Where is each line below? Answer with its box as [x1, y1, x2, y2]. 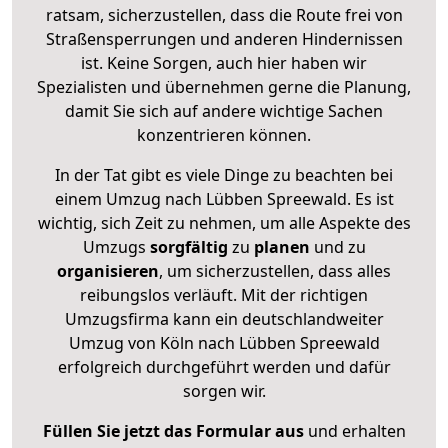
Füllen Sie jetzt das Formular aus [42, 419, 304, 442]
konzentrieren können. [137, 123, 311, 146]
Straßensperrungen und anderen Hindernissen [45, 27, 403, 50]
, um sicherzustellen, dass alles [159, 259, 391, 282]
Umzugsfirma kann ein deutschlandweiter [64, 307, 384, 330]
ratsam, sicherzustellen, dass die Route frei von [45, 3, 403, 26]
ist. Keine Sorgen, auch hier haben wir [81, 51, 367, 74]
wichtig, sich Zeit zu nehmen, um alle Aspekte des [37, 211, 411, 234]
